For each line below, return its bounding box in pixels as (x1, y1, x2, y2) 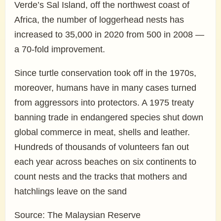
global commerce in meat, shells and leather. (14, 127, 190, 137)
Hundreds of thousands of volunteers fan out (14, 142, 189, 152)
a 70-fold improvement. (14, 44, 105, 54)
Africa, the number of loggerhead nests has (14, 15, 184, 25)
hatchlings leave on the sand (14, 186, 127, 196)
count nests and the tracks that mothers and (14, 172, 187, 182)
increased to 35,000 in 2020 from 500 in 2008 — (14, 30, 204, 39)
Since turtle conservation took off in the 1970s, (14, 68, 196, 78)
